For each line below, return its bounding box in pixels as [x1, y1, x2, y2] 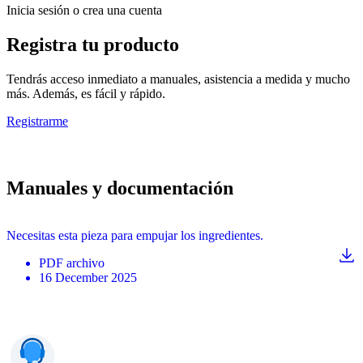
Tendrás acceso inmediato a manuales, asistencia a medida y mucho [6, 72, 350, 87]
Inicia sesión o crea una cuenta [6, 3, 162, 18]
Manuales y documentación [6, 177, 233, 199]
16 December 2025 [39, 270, 137, 284]
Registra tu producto [6, 34, 179, 56]
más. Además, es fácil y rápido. [6, 87, 165, 101]
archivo [66, 255, 105, 270]
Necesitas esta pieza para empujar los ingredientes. [6, 228, 263, 242]
